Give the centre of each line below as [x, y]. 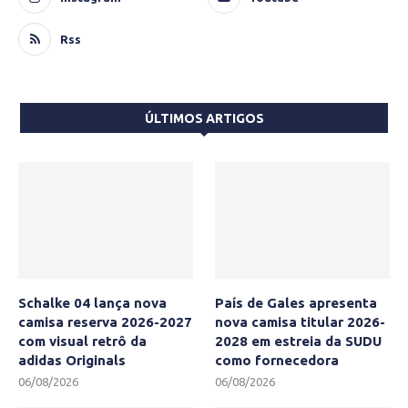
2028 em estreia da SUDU [299, 341]
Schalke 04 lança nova [92, 302]
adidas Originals [72, 360]
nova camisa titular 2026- [301, 321]
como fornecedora [277, 360]
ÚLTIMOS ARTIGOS [204, 118]
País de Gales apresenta [296, 302]
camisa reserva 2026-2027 [105, 321]
